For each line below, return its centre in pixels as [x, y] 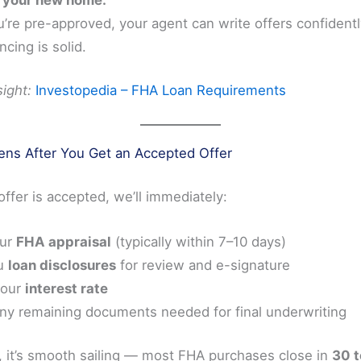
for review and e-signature [203, 265]
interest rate [66, 288]
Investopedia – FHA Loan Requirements [161, 90]
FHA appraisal [64, 241]
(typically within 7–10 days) [199, 241]
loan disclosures [62, 265]
